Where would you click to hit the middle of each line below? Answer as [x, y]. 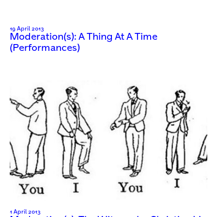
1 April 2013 [25, 212]
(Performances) [45, 48]
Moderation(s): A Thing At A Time [84, 37]
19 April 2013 [27, 29]
